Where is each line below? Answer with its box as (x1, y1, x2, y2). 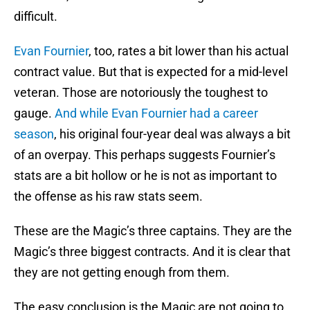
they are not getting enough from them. (14, 265, 230, 280)
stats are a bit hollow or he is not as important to (14, 168, 277, 183)
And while (52, 106, 111, 121)
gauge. (14, 106, 52, 121)
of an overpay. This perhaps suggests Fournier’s (14, 147, 275, 163)
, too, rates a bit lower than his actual (89, 44, 289, 59)
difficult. (14, 9, 57, 24)
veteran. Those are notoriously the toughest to (14, 85, 268, 100)
